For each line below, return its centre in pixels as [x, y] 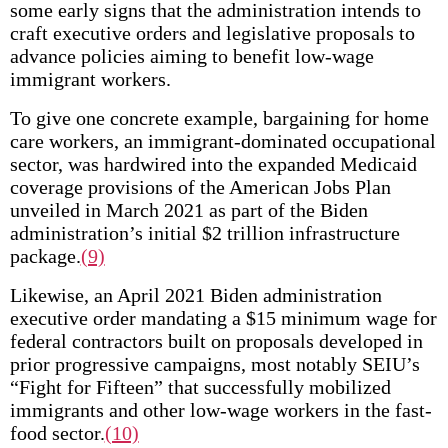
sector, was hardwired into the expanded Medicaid [213, 164]
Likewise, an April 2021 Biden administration [195, 295]
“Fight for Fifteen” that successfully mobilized [200, 387]
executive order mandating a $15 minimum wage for [223, 318]
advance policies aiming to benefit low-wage [191, 56]
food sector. [57, 433]
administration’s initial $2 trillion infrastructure [204, 233]
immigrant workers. [90, 79]
